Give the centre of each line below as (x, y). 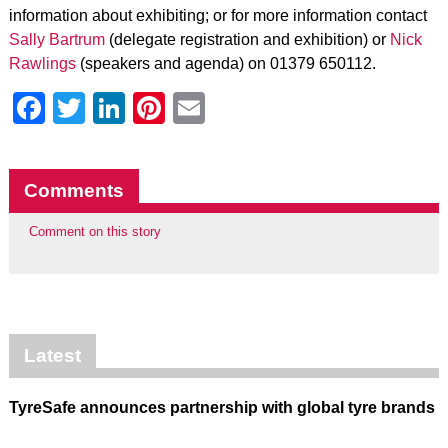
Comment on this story (94, 231)
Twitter (132, 108)
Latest (52, 356)
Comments (73, 190)
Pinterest (228, 108)
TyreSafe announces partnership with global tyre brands (221, 408)
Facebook (115, 108)
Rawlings (42, 63)
